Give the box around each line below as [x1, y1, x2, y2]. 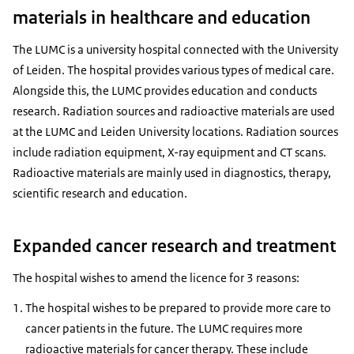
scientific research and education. [13, 185, 187, 201]
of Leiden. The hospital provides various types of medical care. [13, 62, 334, 77]
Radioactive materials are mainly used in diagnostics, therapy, [13, 164, 331, 180]
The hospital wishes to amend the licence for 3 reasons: [13, 269, 299, 285]
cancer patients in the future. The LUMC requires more [25, 320, 303, 336]
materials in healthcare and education [13, 5, 311, 29]
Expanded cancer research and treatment [13, 233, 336, 258]
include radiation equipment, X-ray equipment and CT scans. [13, 144, 326, 160]
